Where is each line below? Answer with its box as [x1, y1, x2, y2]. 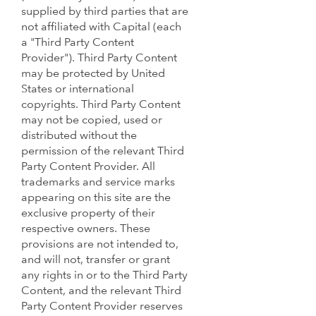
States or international [21, 83, 134, 95]
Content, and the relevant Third [21, 285, 181, 297]
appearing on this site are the [21, 192, 171, 204]
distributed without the [21, 130, 137, 142]
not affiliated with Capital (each [21, 21, 181, 33]
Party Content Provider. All [21, 161, 155, 173]
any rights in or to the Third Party [21, 269, 188, 281]
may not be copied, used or [21, 114, 162, 126]
